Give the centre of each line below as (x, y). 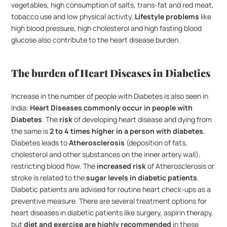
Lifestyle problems (167, 16)
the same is (31, 131)
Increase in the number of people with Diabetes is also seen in (110, 96)
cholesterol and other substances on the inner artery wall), (106, 154)
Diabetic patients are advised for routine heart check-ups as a (111, 189)
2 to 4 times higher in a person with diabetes (127, 131)
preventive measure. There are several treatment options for (109, 201)
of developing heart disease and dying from (142, 119)
